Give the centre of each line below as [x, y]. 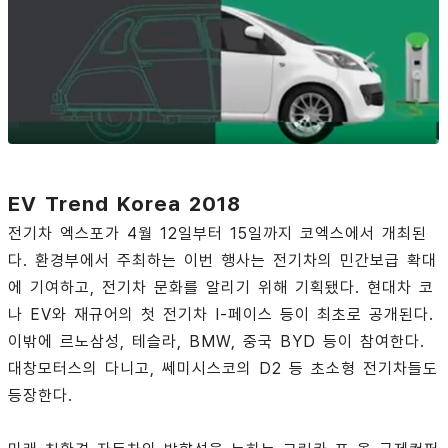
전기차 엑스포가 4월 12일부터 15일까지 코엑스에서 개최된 [217, 233]
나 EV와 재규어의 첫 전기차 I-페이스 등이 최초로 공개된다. [221, 314]
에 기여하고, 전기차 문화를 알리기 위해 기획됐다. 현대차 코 [221, 287]
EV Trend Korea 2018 [124, 203]
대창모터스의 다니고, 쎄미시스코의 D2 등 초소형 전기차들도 [223, 368]
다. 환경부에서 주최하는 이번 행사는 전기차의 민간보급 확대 [222, 260]
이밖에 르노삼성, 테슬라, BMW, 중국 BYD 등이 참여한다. [216, 341]
